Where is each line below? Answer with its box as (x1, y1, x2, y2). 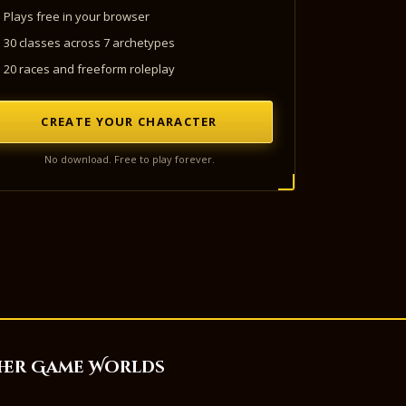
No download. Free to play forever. (43, 152, 215, 167)
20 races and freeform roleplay (4, 61, 176, 78)
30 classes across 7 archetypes (4, 34, 176, 52)
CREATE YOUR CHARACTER (41, 113, 217, 130)
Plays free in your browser (4, 8, 150, 25)
